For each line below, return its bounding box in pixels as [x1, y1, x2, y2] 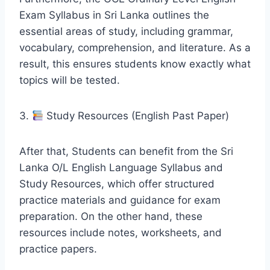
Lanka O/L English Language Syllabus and [19, 161, 223, 174]
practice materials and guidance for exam [19, 193, 221, 206]
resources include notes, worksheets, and [19, 226, 222, 239]
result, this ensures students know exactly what [19, 57, 251, 70]
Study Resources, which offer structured [19, 177, 215, 190]
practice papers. [19, 242, 97, 255]
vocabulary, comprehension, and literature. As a [19, 41, 251, 54]
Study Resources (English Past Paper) [43, 109, 230, 122]
